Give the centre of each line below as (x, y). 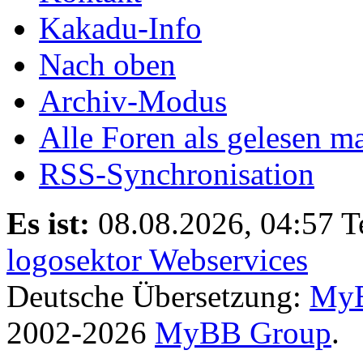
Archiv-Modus (133, 100)
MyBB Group (243, 332)
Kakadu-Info (120, 28)
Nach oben (107, 64)
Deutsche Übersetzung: (158, 296)
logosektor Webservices (157, 259)
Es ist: (48, 223)
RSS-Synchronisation (177, 173)
